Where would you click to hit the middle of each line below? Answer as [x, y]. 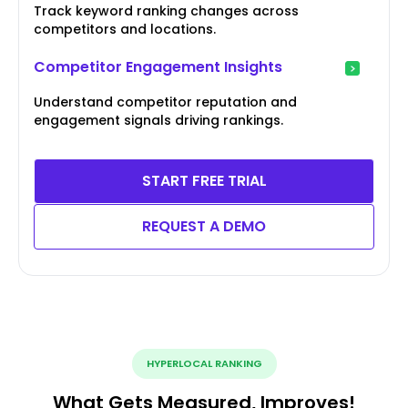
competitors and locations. [125, 29]
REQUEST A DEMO [204, 226]
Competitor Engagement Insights [158, 66]
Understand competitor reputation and [165, 102]
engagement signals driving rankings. [158, 120]
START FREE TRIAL [204, 180]
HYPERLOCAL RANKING [204, 363]
